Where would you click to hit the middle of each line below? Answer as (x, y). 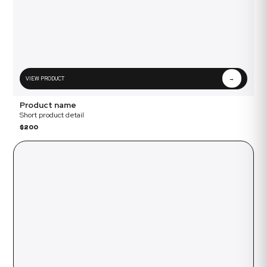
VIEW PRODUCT (45, 78)
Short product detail (52, 114)
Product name (48, 105)
